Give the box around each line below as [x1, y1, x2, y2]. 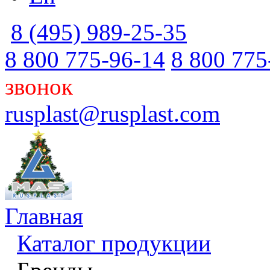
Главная [5, 203, 83, 229]
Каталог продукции [17, 230, 211, 256]
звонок [5, 74, 73, 99]
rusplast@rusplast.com [5, 101, 220, 127]
